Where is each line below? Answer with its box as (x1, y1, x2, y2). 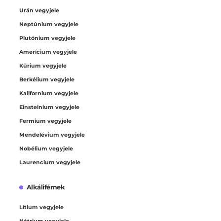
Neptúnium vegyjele (19, 20, 78, 28)
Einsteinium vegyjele (19, 103, 79, 110)
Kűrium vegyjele (19, 62, 67, 69)
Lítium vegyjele (19, 203, 64, 211)
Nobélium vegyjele (19, 145, 73, 152)
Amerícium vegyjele (19, 48, 77, 55)
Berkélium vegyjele (19, 75, 74, 83)
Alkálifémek (26, 183, 65, 191)
